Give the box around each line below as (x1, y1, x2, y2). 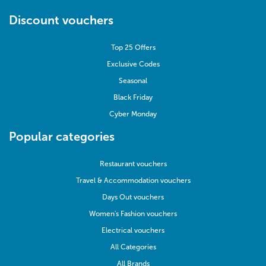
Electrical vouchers (102, 226, 164, 235)
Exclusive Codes (106, 60, 160, 69)
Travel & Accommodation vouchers (75, 176, 191, 185)
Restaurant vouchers (99, 160, 167, 169)
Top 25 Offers (110, 43, 156, 52)
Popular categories (9, 129, 115, 144)
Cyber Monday (109, 110, 157, 119)
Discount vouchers (9, 13, 113, 28)
